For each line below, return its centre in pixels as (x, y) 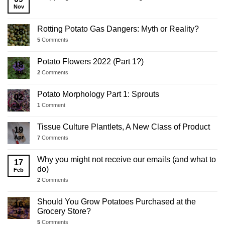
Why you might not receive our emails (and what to (127, 159)
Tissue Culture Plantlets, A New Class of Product (124, 127)
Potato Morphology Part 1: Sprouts (98, 94)
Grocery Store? (64, 211)
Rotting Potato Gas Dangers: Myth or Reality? (118, 29)
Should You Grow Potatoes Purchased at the (117, 201)
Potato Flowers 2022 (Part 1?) (90, 61)
